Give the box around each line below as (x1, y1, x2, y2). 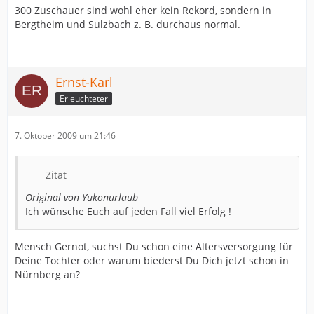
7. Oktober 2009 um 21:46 (15, 130, 116, 142)
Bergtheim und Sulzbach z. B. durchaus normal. (15, 18, 240, 31)
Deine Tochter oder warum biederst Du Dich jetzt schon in (15, 254, 289, 267)
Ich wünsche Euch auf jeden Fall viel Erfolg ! (25, 205, 231, 218)
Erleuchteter (60, 92, 108, 104)
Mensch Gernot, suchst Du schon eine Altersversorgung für (15, 240, 293, 253)
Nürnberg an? (15, 268, 80, 281)
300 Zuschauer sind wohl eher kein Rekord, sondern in (15, 4, 271, 17)
